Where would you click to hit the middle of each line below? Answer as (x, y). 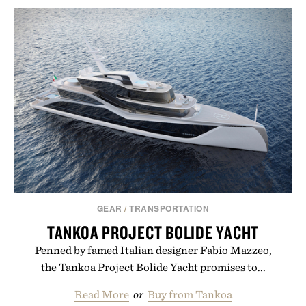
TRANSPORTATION (169, 209)
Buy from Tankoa (190, 295)
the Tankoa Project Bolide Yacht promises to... (153, 267)
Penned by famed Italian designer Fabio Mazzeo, (153, 250)
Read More (101, 295)
